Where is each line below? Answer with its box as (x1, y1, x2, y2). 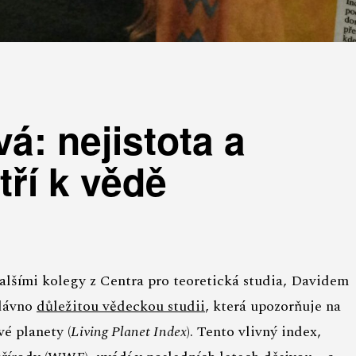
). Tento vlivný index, (187, 321, 321, 343)
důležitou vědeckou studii (37, 296, 205, 318)
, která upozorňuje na (205, 296, 341, 318)
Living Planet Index (71, 321, 187, 343)
